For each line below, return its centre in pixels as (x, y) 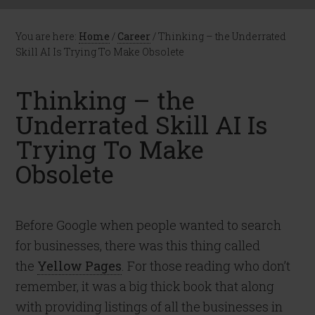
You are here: (47, 36)
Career (134, 36)
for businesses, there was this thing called (138, 245)
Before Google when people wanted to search (149, 225)
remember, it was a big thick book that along (145, 286)
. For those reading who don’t (206, 266)
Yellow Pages (80, 266)
